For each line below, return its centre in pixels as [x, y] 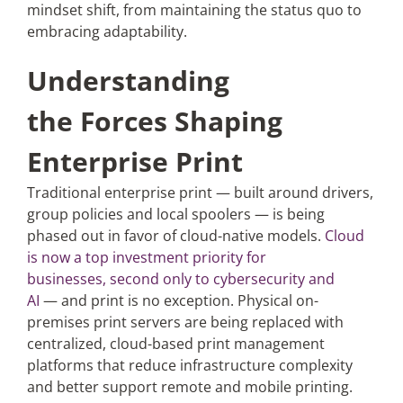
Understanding [128, 81]
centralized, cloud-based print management [175, 344]
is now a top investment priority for [146, 257]
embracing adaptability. [107, 31]
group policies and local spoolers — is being [175, 214]
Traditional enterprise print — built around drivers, [200, 193]
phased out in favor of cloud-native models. [175, 236]
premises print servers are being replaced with [185, 322]
